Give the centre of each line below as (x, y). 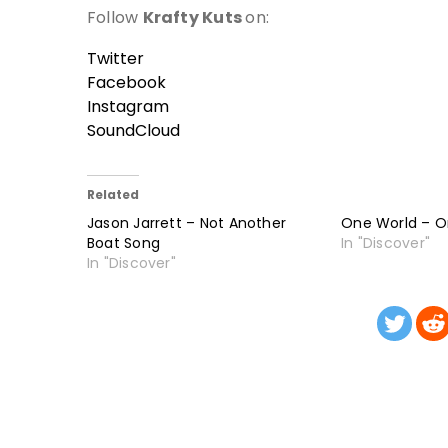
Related (113, 194)
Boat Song (124, 243)
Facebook (126, 82)
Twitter (115, 58)
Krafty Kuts (194, 17)
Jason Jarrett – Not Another (187, 223)
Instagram (128, 106)
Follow (115, 17)
